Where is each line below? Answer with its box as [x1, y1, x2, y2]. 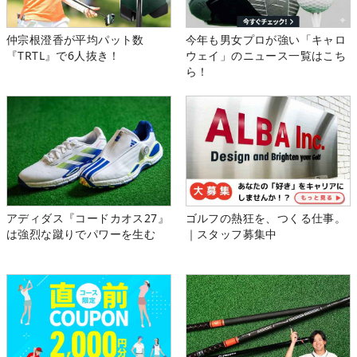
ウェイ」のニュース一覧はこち [185, 48, 347, 64]
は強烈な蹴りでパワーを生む [6, 226, 156, 242]
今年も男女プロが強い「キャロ [185, 32, 347, 48]
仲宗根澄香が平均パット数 [6, 32, 144, 48]
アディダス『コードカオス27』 [6, 210, 169, 226]
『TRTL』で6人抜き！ [6, 48, 120, 64]
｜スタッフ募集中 [185, 226, 277, 242]
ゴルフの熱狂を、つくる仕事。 [185, 210, 347, 226]
